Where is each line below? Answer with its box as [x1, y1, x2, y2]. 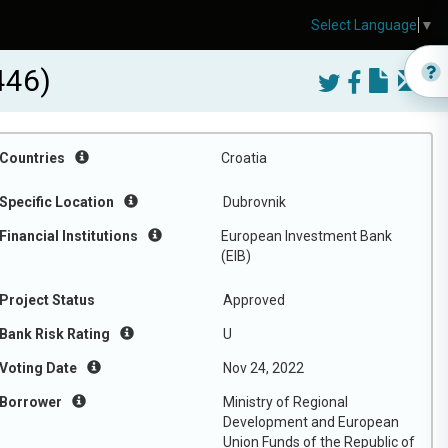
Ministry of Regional [223, 394, 348, 410]
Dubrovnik [223, 194, 286, 210]
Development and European [223, 414, 399, 430]
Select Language [311, 17, 417, 34]
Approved [223, 292, 285, 308]
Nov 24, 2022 [223, 360, 304, 376]
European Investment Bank [221, 228, 392, 244]
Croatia [221, 150, 267, 166]
